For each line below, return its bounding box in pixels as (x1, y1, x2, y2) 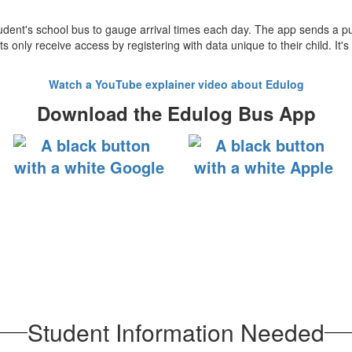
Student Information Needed (27, 315, 324, 349)
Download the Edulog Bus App (36, 100, 316, 126)
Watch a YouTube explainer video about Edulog (48, 76, 304, 92)
